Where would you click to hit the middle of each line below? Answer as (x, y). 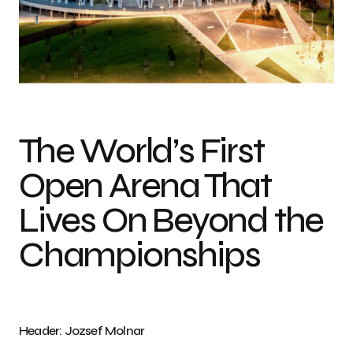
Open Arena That (145, 185)
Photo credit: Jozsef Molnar (276, 76)
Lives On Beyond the (171, 220)
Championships (139, 255)
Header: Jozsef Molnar (82, 330)
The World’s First (141, 150)
